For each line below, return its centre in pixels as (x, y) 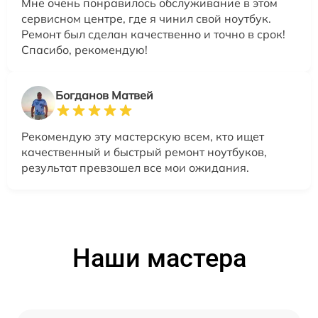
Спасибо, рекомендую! (84, 49)
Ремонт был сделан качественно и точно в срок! (153, 34)
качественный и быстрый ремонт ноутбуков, (144, 152)
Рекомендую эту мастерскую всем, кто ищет (143, 136)
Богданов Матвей (104, 95)
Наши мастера (159, 258)
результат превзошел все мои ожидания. (135, 167)
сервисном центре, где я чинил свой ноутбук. (146, 18)
